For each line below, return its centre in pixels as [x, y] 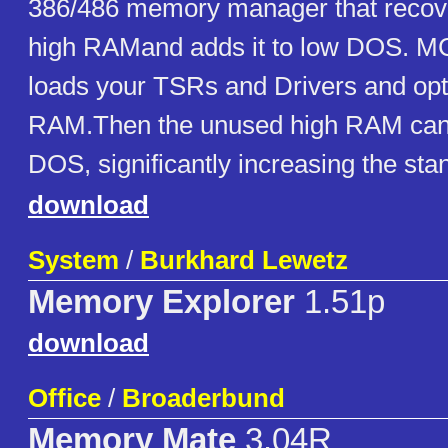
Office [64, 398]
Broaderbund [203, 398]
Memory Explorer [161, 302]
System [73, 260]
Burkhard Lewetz [244, 260]
